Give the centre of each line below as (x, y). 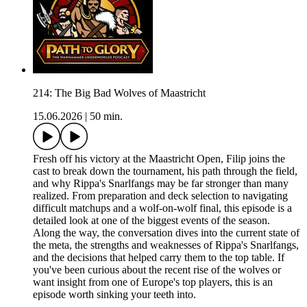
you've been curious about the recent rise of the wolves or (157, 270)
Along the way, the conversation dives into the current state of (166, 233)
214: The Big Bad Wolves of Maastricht (119, 93)
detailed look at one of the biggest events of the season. (151, 221)
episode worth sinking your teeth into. (114, 295)
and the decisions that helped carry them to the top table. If (159, 258)
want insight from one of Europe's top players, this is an (153, 282)
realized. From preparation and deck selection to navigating (160, 196)
